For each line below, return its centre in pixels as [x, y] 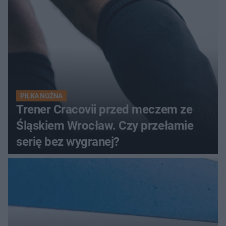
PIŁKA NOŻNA [41, 96]
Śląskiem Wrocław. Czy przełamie [105, 126]
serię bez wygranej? [68, 142]
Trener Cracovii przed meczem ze [104, 110]
